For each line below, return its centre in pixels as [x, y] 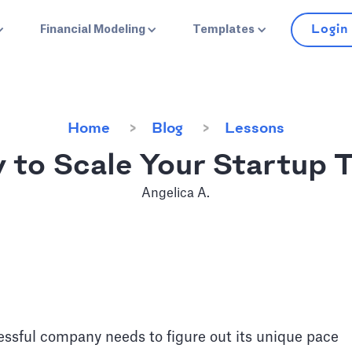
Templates [224, 30]
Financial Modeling [92, 30]
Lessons [254, 129]
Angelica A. [176, 193]
